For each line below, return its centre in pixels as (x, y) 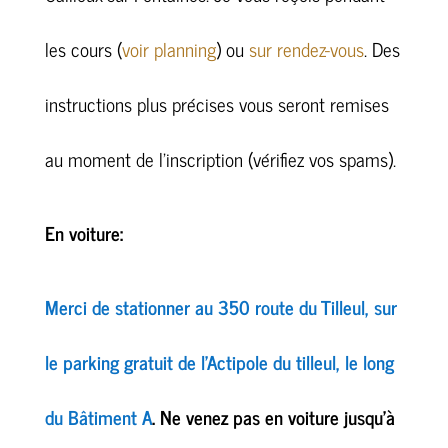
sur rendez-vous (306, 48)
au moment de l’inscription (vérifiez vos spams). (220, 158)
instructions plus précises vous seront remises (216, 103)
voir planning (168, 48)
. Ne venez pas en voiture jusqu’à (273, 416)
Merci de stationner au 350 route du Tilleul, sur (220, 306)
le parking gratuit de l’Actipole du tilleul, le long (219, 361)
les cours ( (83, 48)
